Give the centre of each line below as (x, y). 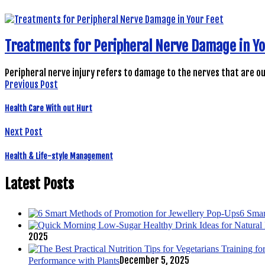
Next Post (24, 132)
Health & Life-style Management (59, 156)
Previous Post (31, 85)
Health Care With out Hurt (49, 109)
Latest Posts (39, 184)
